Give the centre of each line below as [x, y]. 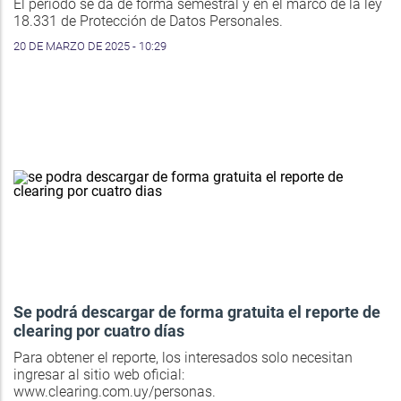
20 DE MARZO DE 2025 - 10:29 [90, 47]
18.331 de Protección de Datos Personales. [148, 21]
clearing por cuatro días [99, 331]
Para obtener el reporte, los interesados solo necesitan [183, 358]
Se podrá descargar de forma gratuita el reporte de [197, 312]
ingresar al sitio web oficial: [99, 375]
